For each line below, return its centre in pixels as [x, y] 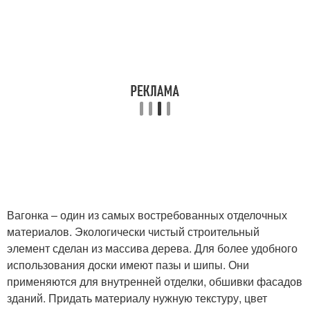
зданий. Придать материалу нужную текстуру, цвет [137, 298]
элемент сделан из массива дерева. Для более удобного [152, 248]
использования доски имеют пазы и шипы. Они [128, 264]
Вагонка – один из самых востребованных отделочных [147, 215]
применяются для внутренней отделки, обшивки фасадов [155, 281]
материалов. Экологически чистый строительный [133, 231]
